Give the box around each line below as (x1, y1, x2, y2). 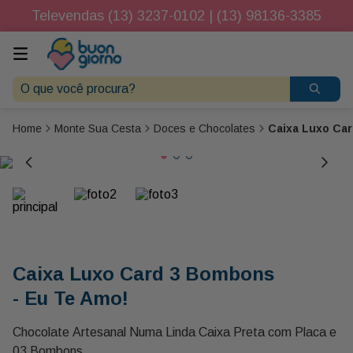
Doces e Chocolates (154, 121, 255, 135)
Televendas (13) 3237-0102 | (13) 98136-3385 (32, 7, 321, 24)
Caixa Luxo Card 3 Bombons (13, 262, 274, 284)
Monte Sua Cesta (54, 121, 141, 135)
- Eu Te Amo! (13, 287, 128, 309)
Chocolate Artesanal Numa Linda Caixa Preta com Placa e (13, 325, 336, 339)
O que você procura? (12, 75, 127, 89)
